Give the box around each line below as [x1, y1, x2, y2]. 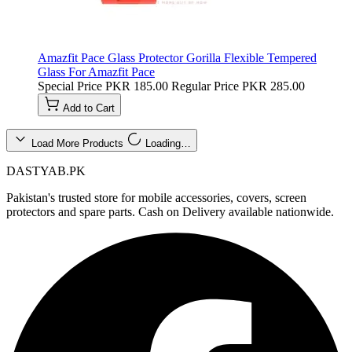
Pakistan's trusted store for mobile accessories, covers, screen [6, 190, 306, 204]
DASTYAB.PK [6, 163, 86, 178]
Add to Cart [63, 101, 115, 114]
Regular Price [171, 79, 239, 93]
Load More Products [31, 137, 126, 149]
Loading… [145, 137, 191, 149]
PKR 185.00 [105, 79, 168, 93]
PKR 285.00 [242, 79, 305, 93]
